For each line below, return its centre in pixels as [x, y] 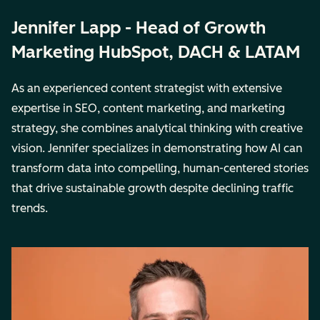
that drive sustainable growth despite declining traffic [152, 188]
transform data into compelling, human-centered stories [160, 168]
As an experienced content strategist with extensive [147, 88]
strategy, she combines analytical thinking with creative [157, 128]
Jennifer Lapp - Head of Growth [139, 27]
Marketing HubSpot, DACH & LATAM [156, 52]
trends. [30, 208]
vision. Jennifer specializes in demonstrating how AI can [157, 148]
